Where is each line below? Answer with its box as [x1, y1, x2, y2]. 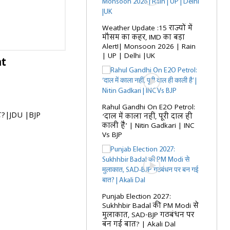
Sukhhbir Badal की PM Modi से [102, 201, 199, 211]
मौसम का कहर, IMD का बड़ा [102, 32, 185, 43]
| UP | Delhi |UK [102, 51, 156, 61]
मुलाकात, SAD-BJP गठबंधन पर [102, 210, 195, 220]
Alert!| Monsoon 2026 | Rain [102, 42, 196, 52]
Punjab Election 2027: [102, 191, 171, 202]
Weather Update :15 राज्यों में [102, 23, 193, 33]
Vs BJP [102, 130, 123, 140]
